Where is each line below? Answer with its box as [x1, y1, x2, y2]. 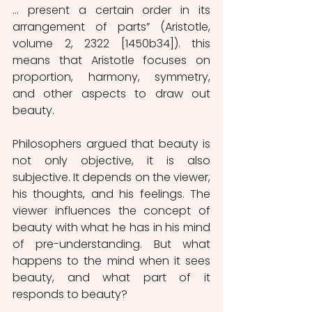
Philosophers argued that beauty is [13, 136, 210, 152]
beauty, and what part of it [13, 270, 210, 286]
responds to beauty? [13, 286, 130, 302]
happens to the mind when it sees [13, 253, 210, 269]
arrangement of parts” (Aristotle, [13, 19, 210, 35]
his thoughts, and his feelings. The [13, 186, 210, 202]
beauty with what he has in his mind [13, 219, 210, 235]
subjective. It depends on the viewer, [13, 169, 210, 185]
